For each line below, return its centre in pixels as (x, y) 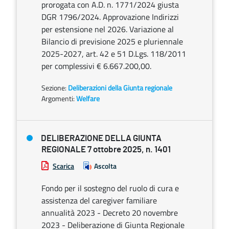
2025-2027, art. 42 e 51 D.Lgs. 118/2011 (114, 54)
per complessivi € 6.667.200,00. (96, 66)
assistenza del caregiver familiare (99, 200)
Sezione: (55, 88)
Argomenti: (58, 98)
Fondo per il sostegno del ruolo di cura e (110, 188)
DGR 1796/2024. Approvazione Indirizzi (110, 17)
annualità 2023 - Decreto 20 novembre (110, 213)
